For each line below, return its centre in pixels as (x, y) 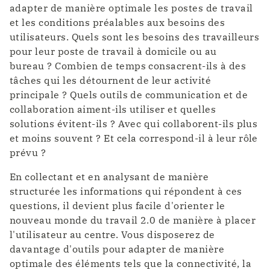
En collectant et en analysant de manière (109, 177)
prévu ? (28, 153)
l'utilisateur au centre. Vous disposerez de (112, 235)
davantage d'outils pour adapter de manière (117, 249)
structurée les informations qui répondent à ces (126, 191)
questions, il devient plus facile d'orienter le (118, 206)
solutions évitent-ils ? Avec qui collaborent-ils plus (134, 124)
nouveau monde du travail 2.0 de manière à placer (133, 220)
